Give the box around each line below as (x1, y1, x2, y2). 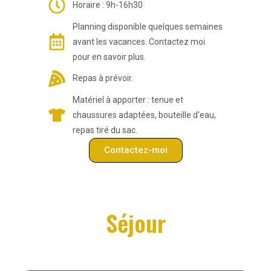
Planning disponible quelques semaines (72, 21, 223, 31)
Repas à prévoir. (72, 73, 133, 83)
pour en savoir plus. (72, 51, 146, 62)
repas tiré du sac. (72, 125, 137, 135)
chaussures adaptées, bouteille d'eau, (72, 109, 216, 120)
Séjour (105, 205, 166, 240)
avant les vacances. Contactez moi (72, 36, 205, 47)
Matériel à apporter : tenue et (72, 94, 183, 105)
